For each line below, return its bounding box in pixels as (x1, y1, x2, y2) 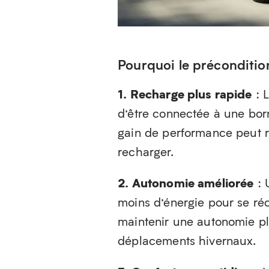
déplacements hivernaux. (118, 232, 256, 249)
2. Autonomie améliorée (118, 174, 254, 192)
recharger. (118, 144, 174, 160)
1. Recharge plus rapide (118, 85, 252, 103)
